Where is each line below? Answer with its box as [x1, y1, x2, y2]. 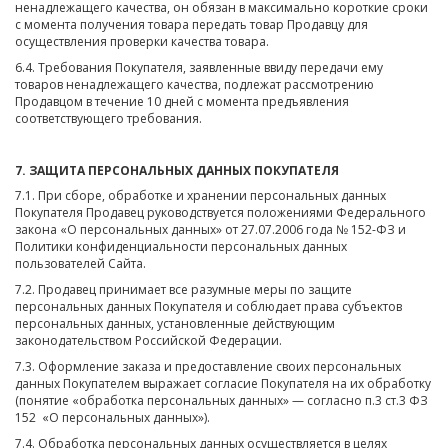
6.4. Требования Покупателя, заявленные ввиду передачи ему [15, 58, 383, 76]
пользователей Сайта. [15, 255, 146, 273]
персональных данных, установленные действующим [15, 315, 335, 333]
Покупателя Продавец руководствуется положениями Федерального [15, 204, 426, 222]
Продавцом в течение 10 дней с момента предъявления [15, 92, 349, 110]
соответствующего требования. [15, 109, 202, 127]
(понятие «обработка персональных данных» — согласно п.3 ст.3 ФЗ [15, 391, 428, 409]
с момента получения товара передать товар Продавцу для [15, 16, 368, 34]
